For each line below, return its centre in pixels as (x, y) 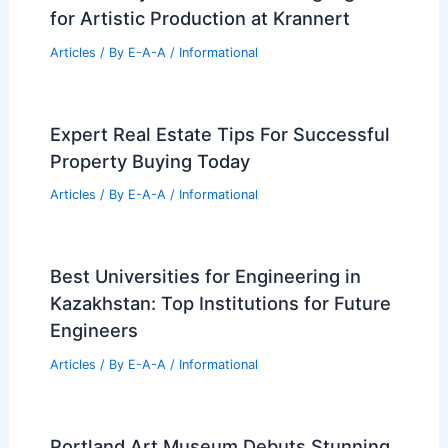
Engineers (93, 330)
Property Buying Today (149, 160)
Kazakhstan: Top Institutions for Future (220, 303)
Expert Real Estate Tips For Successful (219, 133)
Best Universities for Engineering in (205, 276)
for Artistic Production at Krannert (199, 17)
